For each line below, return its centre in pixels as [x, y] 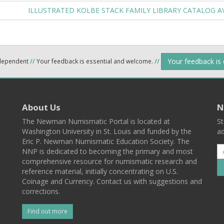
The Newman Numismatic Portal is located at [96, 121]
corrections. [41, 191]
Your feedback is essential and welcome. [95, 61]
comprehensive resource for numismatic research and [109, 161]
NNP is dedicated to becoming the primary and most [107, 151]
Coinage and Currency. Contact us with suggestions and [112, 181]
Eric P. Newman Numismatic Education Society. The [106, 141]
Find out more [47, 211]
